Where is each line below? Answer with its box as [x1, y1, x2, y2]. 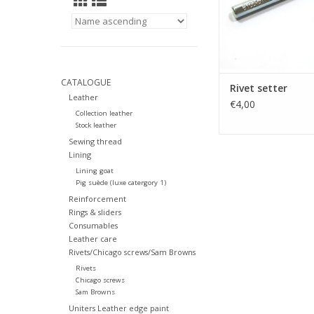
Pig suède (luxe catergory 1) [75, 178, 166, 188]
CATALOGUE [61, 76, 111, 88]
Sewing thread [68, 136, 122, 147]
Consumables [68, 220, 118, 231]
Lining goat [75, 166, 114, 176]
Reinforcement [68, 193, 126, 205]
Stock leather [75, 121, 116, 130]
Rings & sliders [68, 207, 121, 218]
